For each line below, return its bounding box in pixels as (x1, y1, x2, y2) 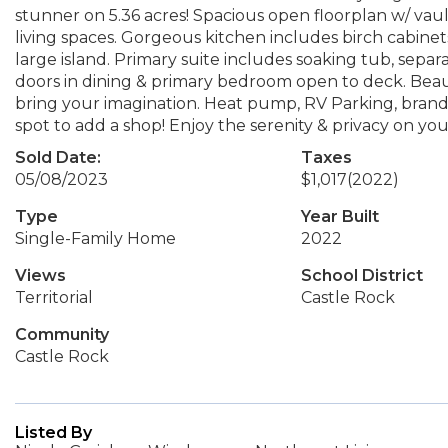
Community (15, 325, 109, 344)
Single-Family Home (15, 229, 176, 248)
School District (300, 266, 423, 285)
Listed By (15, 423, 92, 442)
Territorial (15, 288, 93, 307)
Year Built (300, 207, 379, 226)
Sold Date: (15, 148, 101, 167)
